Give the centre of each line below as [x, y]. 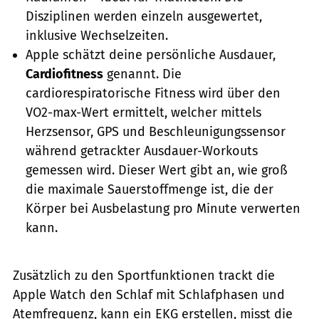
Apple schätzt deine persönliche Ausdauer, [151, 54]
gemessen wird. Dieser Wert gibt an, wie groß [157, 170]
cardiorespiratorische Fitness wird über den [153, 93]
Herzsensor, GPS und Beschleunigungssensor [156, 131]
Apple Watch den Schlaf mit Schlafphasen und [149, 295]
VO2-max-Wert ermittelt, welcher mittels [143, 112]
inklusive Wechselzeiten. [97, 35]
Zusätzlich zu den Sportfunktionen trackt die [144, 276]
